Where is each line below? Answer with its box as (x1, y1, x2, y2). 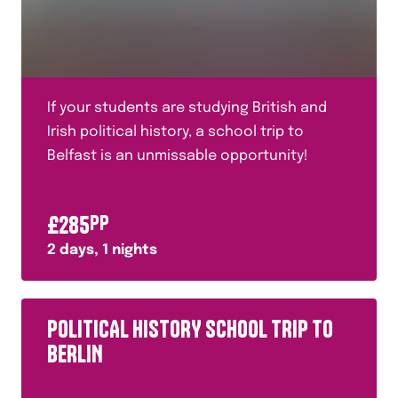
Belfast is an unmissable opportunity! (47, 148, 308, 163)
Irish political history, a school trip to (47, 124, 304, 139)
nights (108, 243, 157, 258)
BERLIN (47, 339, 103, 369)
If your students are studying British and (47, 100, 327, 115)
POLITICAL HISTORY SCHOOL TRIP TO (47, 314, 333, 344)
